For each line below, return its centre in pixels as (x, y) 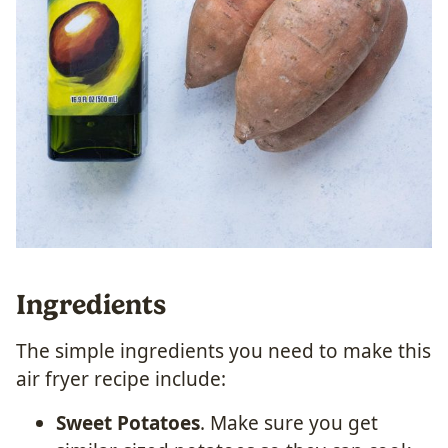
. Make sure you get (289, 422)
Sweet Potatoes (128, 422)
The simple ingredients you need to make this (223, 350)
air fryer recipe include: (121, 378)
